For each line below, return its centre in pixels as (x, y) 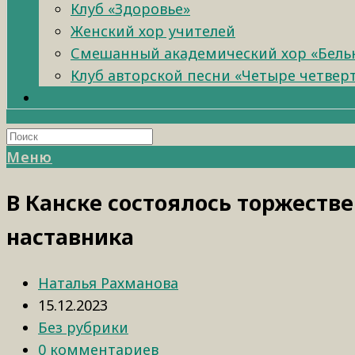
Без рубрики (83, 327)
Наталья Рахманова (108, 282)
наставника (70, 237)
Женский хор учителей (153, 31)
